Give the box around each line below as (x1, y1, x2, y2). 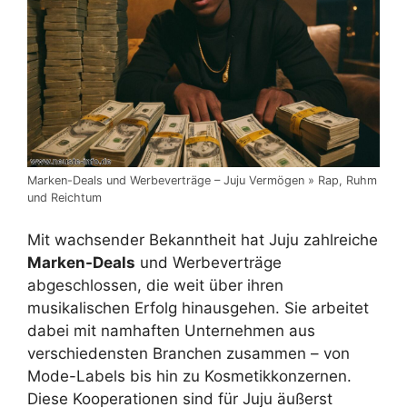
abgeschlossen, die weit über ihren (27, 276, 283, 295)
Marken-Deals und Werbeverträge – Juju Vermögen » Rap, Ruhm (27, 173, 377, 187)
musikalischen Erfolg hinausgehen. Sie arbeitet (27, 299, 369, 318)
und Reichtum (27, 190, 102, 204)
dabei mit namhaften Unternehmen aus (27, 322, 315, 341)
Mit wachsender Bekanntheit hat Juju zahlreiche (27, 231, 378, 250)
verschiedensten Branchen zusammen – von (27, 344, 350, 363)
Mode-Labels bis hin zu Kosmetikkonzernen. (27, 367, 352, 386)
